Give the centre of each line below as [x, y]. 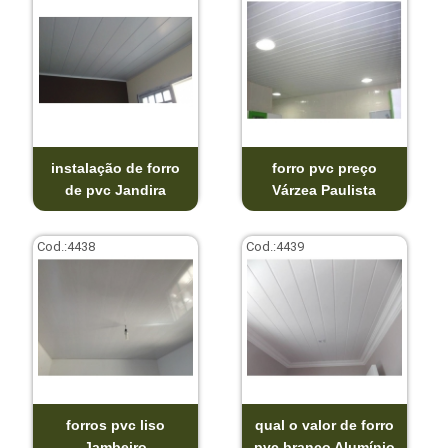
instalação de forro [115, 167]
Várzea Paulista [324, 189]
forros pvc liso [115, 424]
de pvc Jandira [115, 189]
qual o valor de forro [324, 424]
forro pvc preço [324, 167]
